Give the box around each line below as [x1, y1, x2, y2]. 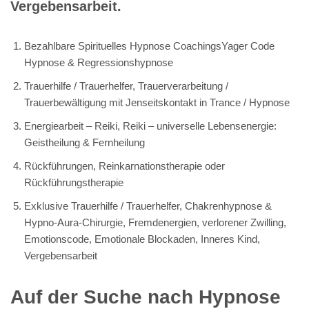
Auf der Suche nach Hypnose [10, 286, 281, 308]
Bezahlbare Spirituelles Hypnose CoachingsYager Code [24, 39, 275, 52]
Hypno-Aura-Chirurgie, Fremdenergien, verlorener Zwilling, [24, 216, 286, 228]
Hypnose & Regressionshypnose [24, 56, 173, 68]
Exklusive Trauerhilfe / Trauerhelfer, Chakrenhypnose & [24, 199, 272, 212]
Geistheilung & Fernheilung [24, 136, 145, 148]
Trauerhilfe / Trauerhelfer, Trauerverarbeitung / [24, 79, 228, 92]
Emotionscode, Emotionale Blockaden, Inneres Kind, [24, 232, 260, 245]
